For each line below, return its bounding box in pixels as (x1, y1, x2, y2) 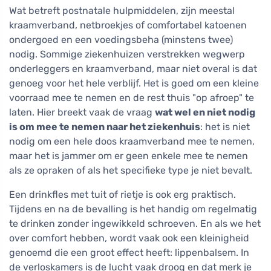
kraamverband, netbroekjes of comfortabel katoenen (9, 19, 247, 31)
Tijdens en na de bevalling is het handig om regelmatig (9, 203, 257, 215)
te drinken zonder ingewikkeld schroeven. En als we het (9, 218, 261, 230)
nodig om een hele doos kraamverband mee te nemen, (9, 135, 255, 148)
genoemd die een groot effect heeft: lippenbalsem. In (9, 247, 249, 259)
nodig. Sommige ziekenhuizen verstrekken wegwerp (9, 48, 245, 60)
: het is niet (200, 121, 250, 133)
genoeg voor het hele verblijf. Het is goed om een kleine (9, 77, 259, 90)
